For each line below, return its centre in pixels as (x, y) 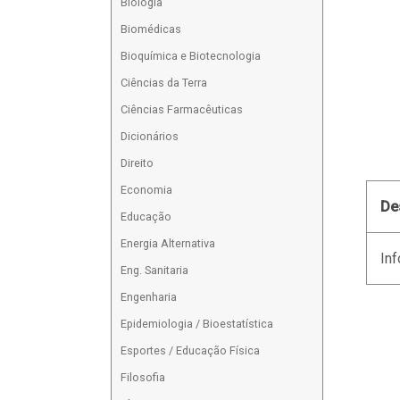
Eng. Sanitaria (155, 271)
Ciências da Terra (164, 83)
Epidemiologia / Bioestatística (197, 324)
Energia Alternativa (168, 244)
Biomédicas (151, 29)
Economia (147, 190)
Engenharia (149, 297)
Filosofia (143, 378)
